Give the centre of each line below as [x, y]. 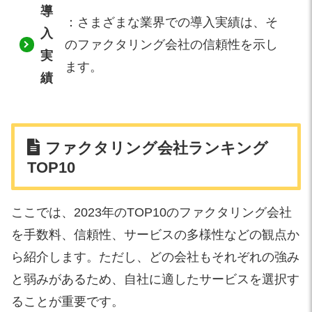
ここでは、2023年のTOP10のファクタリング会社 [151, 212]
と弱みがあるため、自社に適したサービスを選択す [155, 279]
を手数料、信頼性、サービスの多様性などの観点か [155, 234]
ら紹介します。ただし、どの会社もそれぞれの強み [155, 257]
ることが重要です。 [68, 301]
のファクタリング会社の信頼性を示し [171, 44]
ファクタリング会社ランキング [156, 148]
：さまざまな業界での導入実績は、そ [171, 22]
